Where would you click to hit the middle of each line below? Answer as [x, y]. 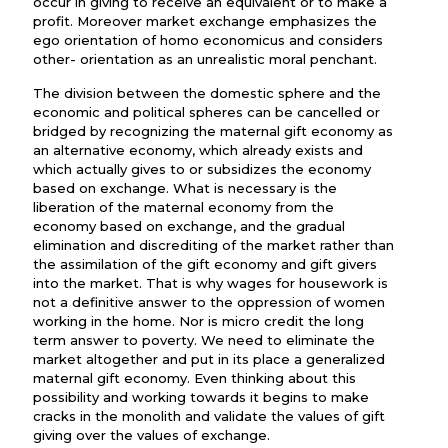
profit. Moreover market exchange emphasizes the [205, 21]
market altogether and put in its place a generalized [209, 359]
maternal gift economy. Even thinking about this [194, 378]
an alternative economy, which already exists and [198, 150]
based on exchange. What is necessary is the [185, 188]
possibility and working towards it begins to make [201, 397]
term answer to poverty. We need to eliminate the [204, 340]
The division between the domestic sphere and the [207, 93]
